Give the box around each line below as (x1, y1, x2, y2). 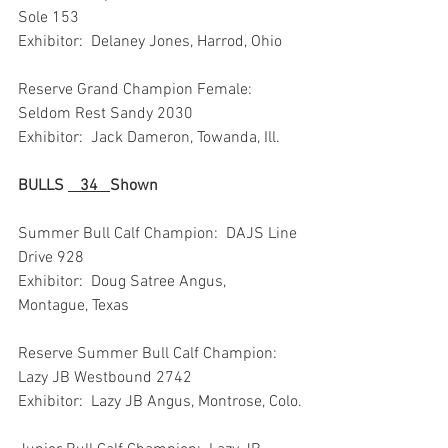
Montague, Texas (18, 295, 129, 316)
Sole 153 (18, 7, 79, 28)
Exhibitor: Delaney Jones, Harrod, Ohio (18, 31, 282, 52)
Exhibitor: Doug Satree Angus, (18, 271, 230, 292)
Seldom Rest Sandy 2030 (18, 103, 193, 124)
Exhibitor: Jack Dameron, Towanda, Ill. (18, 127, 280, 148)
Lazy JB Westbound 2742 (18, 367, 192, 388)
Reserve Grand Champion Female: (18, 79, 260, 100)
